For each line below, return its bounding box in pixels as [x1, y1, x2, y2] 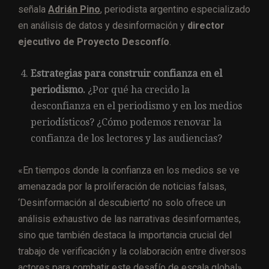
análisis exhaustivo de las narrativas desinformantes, [18, 213, 241, 225]
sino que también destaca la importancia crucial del [18, 229, 232, 241]
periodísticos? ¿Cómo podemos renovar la [31, 116, 222, 128]
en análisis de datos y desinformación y [18, 19, 187, 31]
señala [18, 3, 48, 15]
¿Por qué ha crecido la [85, 83, 190, 95]
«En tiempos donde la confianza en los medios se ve [18, 164, 240, 176]
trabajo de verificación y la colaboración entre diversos [18, 245, 246, 257]
